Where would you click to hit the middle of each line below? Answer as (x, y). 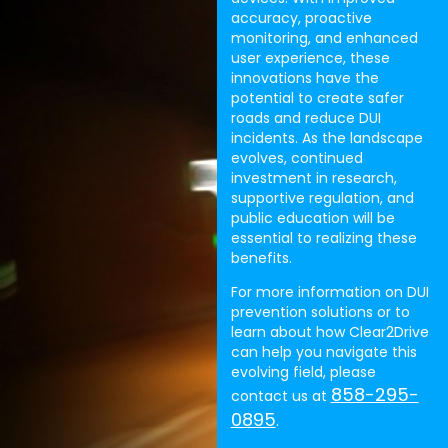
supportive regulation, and (322, 197)
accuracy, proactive (301, 17)
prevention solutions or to (320, 312)
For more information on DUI (329, 292)
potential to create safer (317, 97)
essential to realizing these (323, 237)
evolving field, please (303, 372)
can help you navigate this (323, 352)
